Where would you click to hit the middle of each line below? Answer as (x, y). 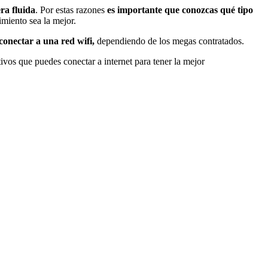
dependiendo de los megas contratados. (169, 41)
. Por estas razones (71, 10)
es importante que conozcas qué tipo (180, 10)
